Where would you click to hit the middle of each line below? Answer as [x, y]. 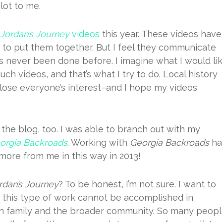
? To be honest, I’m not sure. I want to [137, 184]
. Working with [99, 142]
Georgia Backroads [169, 142]
